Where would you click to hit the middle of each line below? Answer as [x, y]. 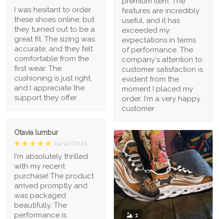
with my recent [40, 166]
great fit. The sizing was [55, 39]
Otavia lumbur [36, 132]
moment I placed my [157, 89]
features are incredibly [161, 11]
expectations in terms [159, 40]
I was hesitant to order [53, 10]
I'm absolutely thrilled [51, 156]
